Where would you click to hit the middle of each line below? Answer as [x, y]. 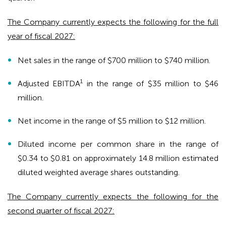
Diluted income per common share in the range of [118, 144]
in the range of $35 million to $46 [151, 84]
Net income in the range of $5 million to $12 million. [112, 121]
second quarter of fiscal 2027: [61, 211]
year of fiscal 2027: [41, 36]
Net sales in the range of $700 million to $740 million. [114, 61]
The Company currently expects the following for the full [113, 22]
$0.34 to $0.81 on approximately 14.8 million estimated [118, 158]
